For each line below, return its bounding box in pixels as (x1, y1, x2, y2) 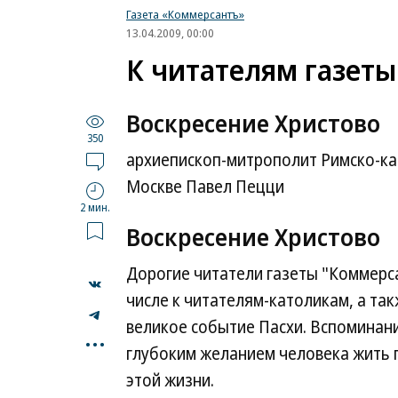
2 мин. (80, 200, 110, 215)
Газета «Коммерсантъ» (126, 6, 244, 22)
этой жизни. (126, 369, 214, 392)
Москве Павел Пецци (126, 175, 284, 198)
